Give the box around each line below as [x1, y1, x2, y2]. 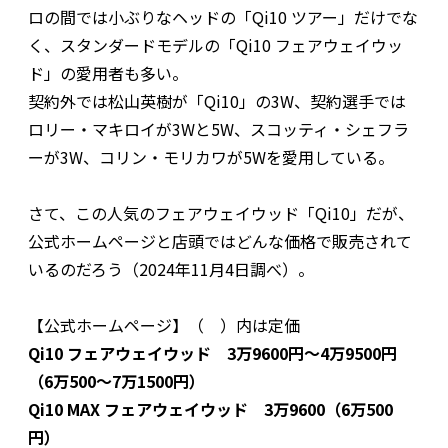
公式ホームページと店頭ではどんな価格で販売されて [28, 228, 412, 253]
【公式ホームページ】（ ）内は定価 [28, 312, 300, 337]
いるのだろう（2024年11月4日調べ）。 [28, 256, 314, 281]
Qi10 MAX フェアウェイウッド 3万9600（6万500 [28, 396, 393, 421]
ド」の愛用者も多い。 [28, 60, 188, 85]
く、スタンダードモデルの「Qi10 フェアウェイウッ [28, 32, 403, 57]
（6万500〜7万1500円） [28, 368, 205, 393]
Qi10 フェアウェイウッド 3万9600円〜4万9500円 [28, 340, 397, 365]
